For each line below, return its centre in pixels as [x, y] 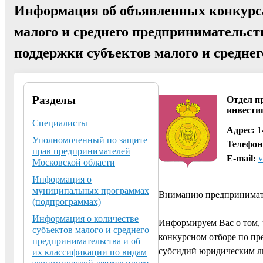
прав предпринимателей [81, 151]
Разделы [54, 100]
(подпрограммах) [67, 201]
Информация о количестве [85, 218]
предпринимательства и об [86, 241]
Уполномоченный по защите [90, 140]
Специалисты [60, 123]
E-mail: [241, 158]
